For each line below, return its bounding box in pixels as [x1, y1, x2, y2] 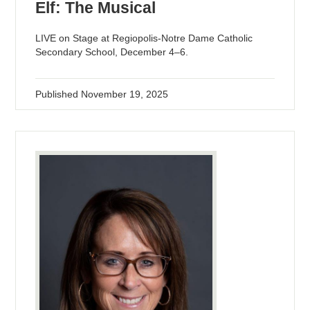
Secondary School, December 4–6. [35, 46, 189, 58]
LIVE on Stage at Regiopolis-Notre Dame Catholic [35, 33, 253, 44]
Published [35, 89, 82, 100]
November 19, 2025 [81, 89, 169, 100]
